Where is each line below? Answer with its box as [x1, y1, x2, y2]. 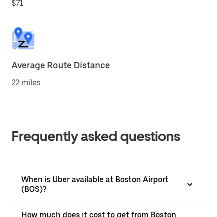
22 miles [12, 78, 41, 87]
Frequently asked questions [12, 128, 180, 144]
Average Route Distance [12, 60, 110, 70]
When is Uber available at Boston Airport [21, 175, 169, 184]
